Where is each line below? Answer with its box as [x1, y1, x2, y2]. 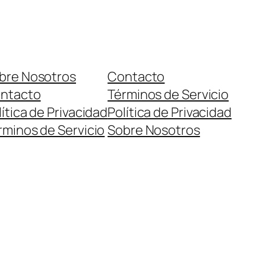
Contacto [107, 68, 165, 86]
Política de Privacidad [107, 103, 232, 122]
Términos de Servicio [107, 85, 229, 104]
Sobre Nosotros [107, 121, 200, 140]
